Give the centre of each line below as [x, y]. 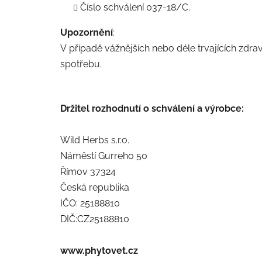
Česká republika [95, 187]
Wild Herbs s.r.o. [95, 140]
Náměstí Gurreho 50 [104, 156]
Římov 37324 [88, 171]
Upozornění [87, 32]
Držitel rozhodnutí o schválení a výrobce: [152, 108]
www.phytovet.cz [99, 250]
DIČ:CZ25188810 [95, 219]
